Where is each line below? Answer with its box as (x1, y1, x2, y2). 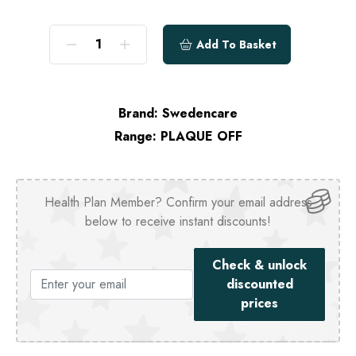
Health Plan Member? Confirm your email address (44, 193, 312, 212)
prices (241, 294, 279, 313)
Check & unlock (212, 256, 308, 275)
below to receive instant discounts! (85, 212, 271, 231)
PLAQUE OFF (160, 127, 242, 146)
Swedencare (162, 104, 238, 123)
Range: (114, 127, 157, 146)
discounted (226, 275, 293, 294)
